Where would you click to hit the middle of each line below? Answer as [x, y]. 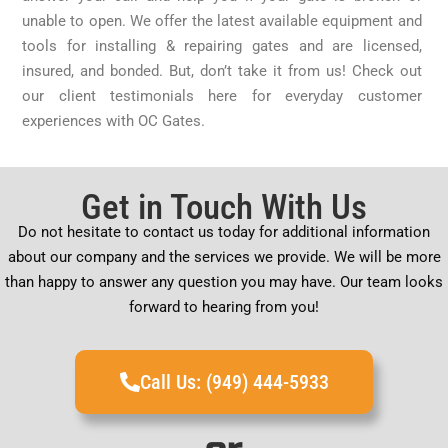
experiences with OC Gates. [114, 120]
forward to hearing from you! [224, 306]
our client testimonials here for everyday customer [222, 95]
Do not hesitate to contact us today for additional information [224, 231]
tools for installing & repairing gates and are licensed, [222, 45]
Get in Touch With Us [224, 207]
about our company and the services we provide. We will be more [224, 256]
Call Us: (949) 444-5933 [234, 381]
